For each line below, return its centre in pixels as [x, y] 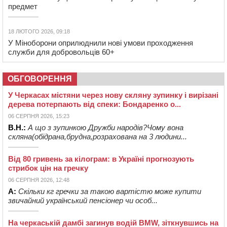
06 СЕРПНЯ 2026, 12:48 [39, 180]
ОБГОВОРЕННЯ [40, 79]
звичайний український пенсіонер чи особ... [83, 200]
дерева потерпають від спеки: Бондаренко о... [94, 104]
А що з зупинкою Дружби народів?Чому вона [106, 127]
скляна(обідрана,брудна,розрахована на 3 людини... [98, 136]
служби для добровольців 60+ [61, 52]
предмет [23, 6]
